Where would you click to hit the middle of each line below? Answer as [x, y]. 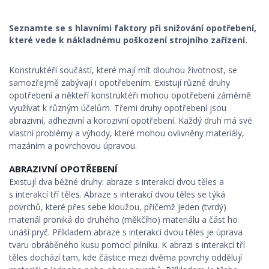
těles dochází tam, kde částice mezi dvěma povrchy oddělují [125, 257]
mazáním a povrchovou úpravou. [73, 146]
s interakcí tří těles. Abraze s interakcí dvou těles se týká [117, 194]
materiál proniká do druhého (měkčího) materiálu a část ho [123, 219]
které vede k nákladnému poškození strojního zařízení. [128, 40]
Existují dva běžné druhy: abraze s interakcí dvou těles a [116, 182]
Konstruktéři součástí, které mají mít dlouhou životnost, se [123, 70]
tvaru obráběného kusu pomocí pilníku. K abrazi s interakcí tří [127, 245]
